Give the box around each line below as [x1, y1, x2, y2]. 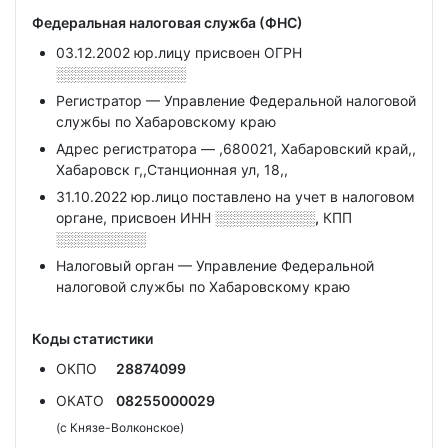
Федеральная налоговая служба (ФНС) [32, 14, 303, 31]
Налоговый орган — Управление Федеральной [56, 257, 374, 274]
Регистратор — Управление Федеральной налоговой [56, 92, 416, 109]
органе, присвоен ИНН [56, 209, 215, 226]
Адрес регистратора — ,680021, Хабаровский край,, [56, 140, 416, 157]
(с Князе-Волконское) [56, 420, 184, 435]
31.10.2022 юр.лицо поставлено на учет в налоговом [56, 188, 415, 205]
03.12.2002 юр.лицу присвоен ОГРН [56, 44, 302, 61]
